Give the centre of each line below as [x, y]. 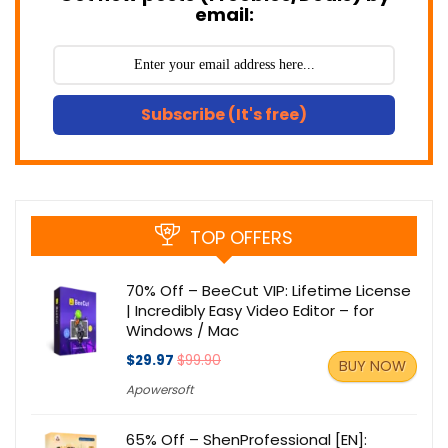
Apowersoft [159, 390]
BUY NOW [372, 366]
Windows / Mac [182, 331]
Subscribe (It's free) [224, 115]
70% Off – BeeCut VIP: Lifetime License [268, 291]
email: [224, 15]
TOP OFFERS [241, 238]
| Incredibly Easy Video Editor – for [250, 311]
